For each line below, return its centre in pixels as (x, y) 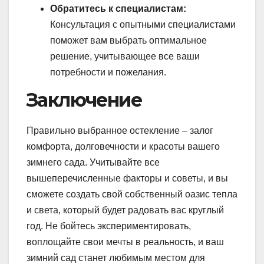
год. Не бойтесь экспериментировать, (109, 226)
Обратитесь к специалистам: (118, 8)
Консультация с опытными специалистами (143, 24)
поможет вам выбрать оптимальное (128, 40)
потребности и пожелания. (108, 72)
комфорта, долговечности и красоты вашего (123, 146)
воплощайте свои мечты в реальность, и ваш (125, 242)
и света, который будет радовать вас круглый (125, 210)
